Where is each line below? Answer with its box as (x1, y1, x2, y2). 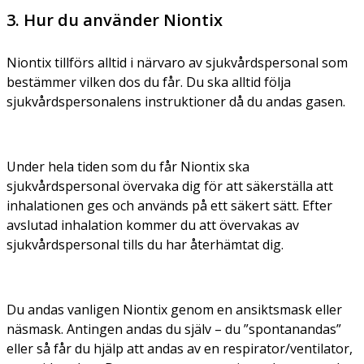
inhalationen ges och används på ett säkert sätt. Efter (6, 196, 332, 214)
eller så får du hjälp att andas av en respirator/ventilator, (6, 339, 353, 357)
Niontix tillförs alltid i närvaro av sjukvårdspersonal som (6, 53, 348, 71)
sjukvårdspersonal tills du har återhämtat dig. (6, 235, 284, 253)
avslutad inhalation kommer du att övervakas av (6, 215, 299, 234)
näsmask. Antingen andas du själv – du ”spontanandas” (6, 319, 341, 338)
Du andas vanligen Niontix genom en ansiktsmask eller (6, 300, 342, 318)
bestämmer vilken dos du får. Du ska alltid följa (6, 72, 291, 91)
